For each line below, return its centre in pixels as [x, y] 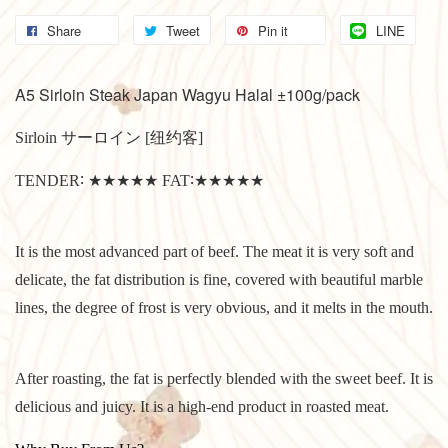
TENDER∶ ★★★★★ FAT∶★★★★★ [219, 180]
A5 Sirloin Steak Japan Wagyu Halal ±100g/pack [187, 94]
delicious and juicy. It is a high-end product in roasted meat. [212, 406]
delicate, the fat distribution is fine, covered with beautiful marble [219, 279]
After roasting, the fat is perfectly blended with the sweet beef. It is [224, 378]
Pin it [273, 30]
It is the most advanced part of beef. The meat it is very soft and [214, 251]
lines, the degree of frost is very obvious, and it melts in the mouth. [224, 307]
